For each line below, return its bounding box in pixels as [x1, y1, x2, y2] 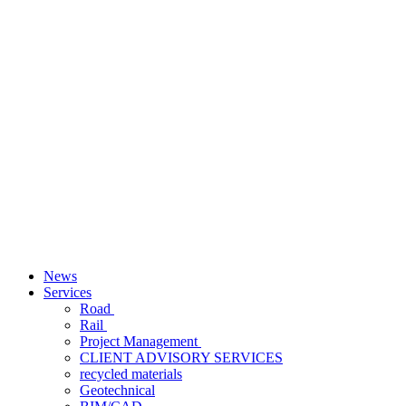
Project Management [80, 333, 201, 350]
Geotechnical [80, 382, 155, 399]
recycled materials [80, 366, 182, 382]
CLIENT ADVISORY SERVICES [80, 350, 283, 366]
